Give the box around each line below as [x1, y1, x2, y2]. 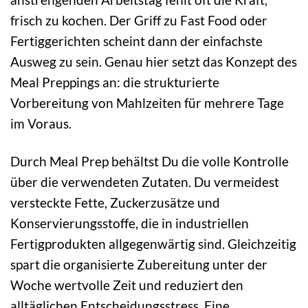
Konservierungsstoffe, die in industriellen [10, 215, 249, 232]
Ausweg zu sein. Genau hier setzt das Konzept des [10, 54, 297, 70]
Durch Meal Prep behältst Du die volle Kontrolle [10, 153, 289, 170]
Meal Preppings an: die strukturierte [10, 74, 219, 91]
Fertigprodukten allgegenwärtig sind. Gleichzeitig [10, 236, 296, 252]
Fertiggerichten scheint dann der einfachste [10, 33, 263, 49]
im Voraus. [10, 115, 71, 132]
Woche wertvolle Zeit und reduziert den [10, 277, 243, 294]
